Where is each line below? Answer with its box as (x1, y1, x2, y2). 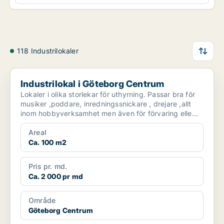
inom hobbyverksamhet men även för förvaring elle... (20, 109, 198, 118)
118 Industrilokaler (17, 46, 78, 55)
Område (28, 196, 56, 205)
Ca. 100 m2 (28, 138, 66, 147)
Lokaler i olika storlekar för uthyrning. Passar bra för (20, 90, 195, 99)
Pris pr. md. (28, 162, 67, 171)
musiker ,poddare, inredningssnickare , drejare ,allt (20, 99, 191, 108)
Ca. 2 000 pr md (28, 172, 83, 181)
